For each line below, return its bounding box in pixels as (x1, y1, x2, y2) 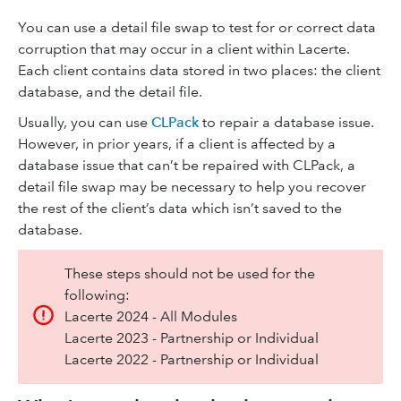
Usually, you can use (18, 114, 151, 131)
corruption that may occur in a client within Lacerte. (18, 40, 350, 57)
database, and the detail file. (18, 83, 202, 100)
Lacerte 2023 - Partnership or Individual (64, 329, 319, 346)
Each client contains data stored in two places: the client (18, 62, 380, 79)
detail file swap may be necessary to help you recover (18, 178, 366, 195)
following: (64, 286, 130, 303)
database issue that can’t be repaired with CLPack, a (18, 157, 355, 174)
